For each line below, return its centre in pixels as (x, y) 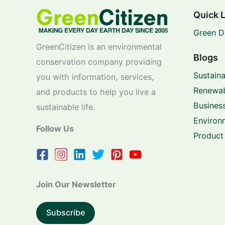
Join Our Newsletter (76, 184)
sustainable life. (66, 107)
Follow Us (55, 128)
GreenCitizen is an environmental (99, 46)
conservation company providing (99, 62)
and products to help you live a (96, 92)
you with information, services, (95, 77)
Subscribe (66, 213)
